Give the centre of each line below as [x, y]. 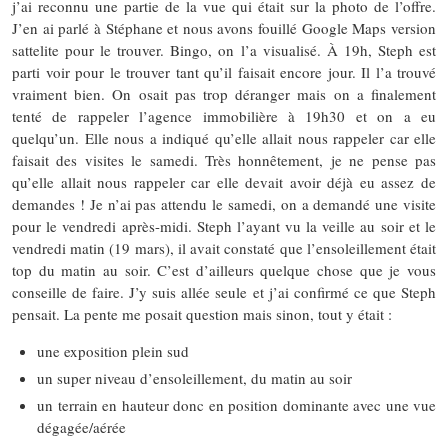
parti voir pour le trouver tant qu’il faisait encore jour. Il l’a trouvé [224, 71]
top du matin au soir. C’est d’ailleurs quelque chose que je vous [224, 269]
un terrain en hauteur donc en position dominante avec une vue [236, 404]
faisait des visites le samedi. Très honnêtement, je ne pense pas [224, 159]
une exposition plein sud [113, 350]
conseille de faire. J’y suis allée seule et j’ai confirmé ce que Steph [224, 291]
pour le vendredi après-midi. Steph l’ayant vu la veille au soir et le [224, 225]
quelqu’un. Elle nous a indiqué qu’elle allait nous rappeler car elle [224, 137]
